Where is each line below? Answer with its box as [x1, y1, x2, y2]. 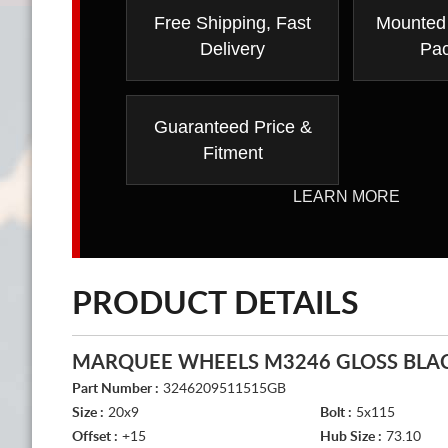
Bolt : [320, 405, 352, 420]
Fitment [202, 142, 263, 163]
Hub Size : [320, 429, 382, 444]
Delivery [200, 38, 265, 59]
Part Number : [72, 381, 159, 396]
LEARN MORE [292, 187, 400, 205]
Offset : [72, 429, 118, 444]
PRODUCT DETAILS [72, 287, 359, 320]
